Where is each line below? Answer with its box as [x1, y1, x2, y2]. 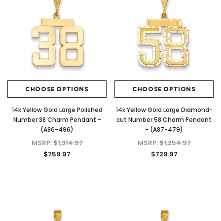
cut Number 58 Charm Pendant [116, 115, 212, 124]
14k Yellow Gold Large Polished [11, 105, 103, 114]
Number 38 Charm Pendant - [13, 115, 101, 124]
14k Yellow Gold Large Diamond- [115, 105, 213, 114]
